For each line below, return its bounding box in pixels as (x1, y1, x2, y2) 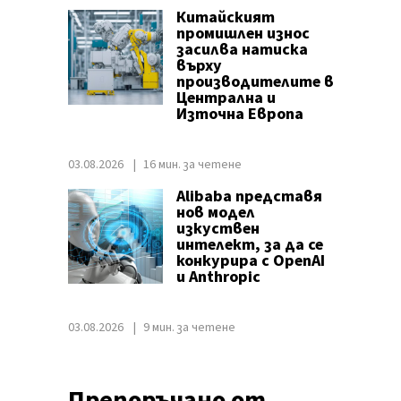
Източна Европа (175, 103, 303, 125)
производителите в (175, 71, 334, 93)
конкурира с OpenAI (175, 250, 325, 272)
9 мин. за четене (142, 319, 235, 337)
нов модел (175, 201, 255, 224)
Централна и (175, 87, 276, 109)
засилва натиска (175, 38, 308, 61)
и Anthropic (175, 266, 260, 288)
